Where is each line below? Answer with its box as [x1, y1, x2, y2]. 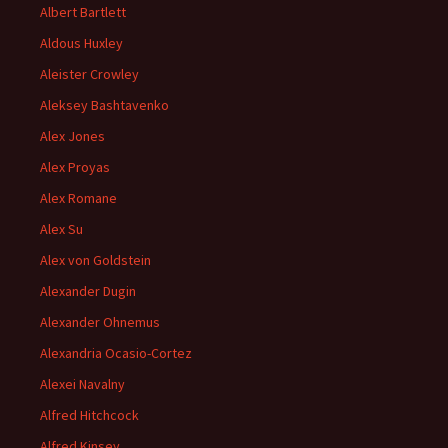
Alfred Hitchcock [40, 406, 139, 425]
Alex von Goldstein [40, 251, 151, 270]
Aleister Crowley [40, 65, 139, 84]
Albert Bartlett [40, 3, 126, 22]
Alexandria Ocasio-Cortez [40, 344, 192, 363]
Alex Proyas [40, 158, 110, 177]
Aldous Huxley [40, 34, 123, 53]
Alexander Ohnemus [40, 313, 160, 332]
